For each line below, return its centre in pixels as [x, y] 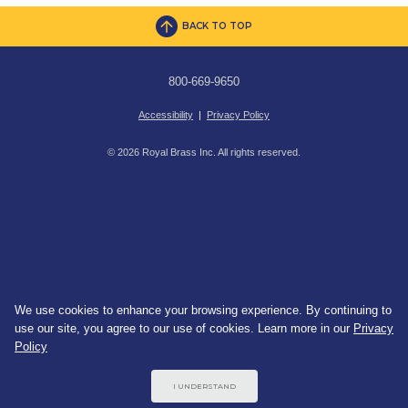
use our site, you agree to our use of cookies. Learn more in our [184, 328]
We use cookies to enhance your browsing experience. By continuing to [203, 310]
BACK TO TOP [217, 26]
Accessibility [166, 115]
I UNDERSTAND [204, 386]
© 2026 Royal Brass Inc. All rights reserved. [204, 152]
